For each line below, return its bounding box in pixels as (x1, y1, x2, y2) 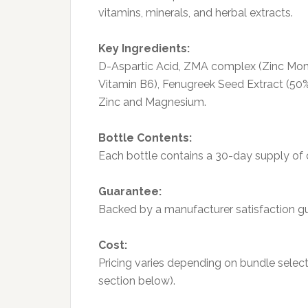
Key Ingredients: (98, 41, 190, 55)
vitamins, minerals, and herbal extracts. (98, 5, 293, 19)
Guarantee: (98, 184, 162, 198)
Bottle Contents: (98, 131, 192, 144)
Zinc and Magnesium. (98, 95, 206, 109)
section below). (98, 274, 175, 287)
